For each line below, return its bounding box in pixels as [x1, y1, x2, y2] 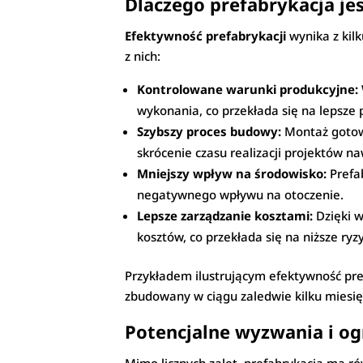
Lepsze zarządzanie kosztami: [137, 207, 314, 224]
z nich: [125, 48, 161, 65]
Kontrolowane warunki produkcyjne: [137, 81, 359, 98]
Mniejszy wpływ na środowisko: [137, 165, 327, 182]
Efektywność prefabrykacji [125, 28, 287, 45]
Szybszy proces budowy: [137, 123, 282, 140]
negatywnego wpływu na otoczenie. [137, 186, 344, 203]
